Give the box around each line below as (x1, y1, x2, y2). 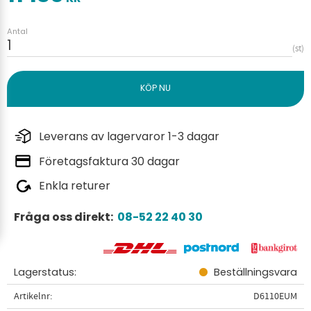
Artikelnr (14, 289, 50, 303)
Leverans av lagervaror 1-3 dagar (39, 128, 219, 144)
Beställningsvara (213, 264, 297, 279)
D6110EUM (253, 289, 297, 303)
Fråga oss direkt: (14, 209, 117, 226)
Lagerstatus (14, 264, 74, 279)
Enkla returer (39, 178, 110, 194)
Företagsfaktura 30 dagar (39, 153, 180, 169)
